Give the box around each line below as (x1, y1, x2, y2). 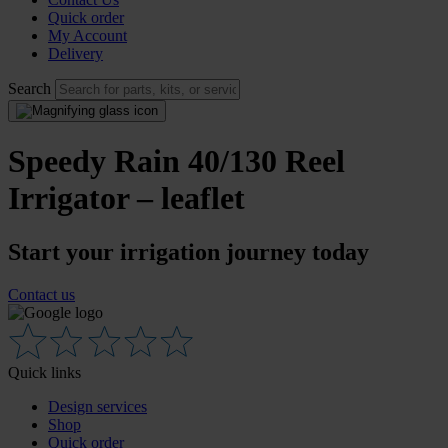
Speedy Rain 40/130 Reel (8, 143, 345, 180)
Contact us (8, 285, 75, 303)
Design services (48, 397, 147, 415)
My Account (48, 27, 127, 44)
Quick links (8, 363, 81, 381)
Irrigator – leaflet (8, 180, 245, 217)
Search (8, 80, 51, 97)
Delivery (48, 45, 103, 62)
